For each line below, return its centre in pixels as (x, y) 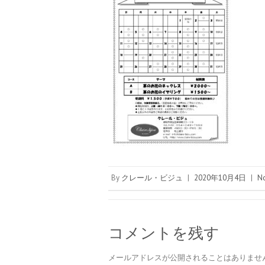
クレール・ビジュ (152, 178)
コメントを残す (164, 233)
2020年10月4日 (220, 178)
